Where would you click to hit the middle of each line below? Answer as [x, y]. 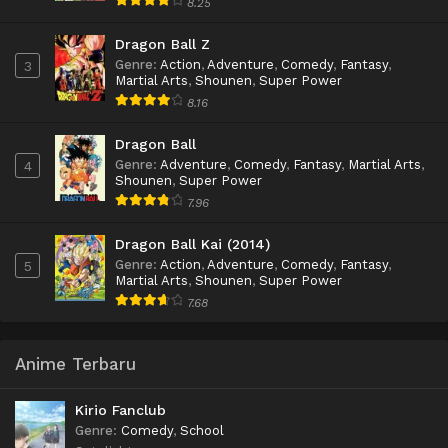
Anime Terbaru [75, 364]
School [202, 431]
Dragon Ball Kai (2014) [192, 244]
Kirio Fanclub [120, 410]
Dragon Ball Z [162, 44]
